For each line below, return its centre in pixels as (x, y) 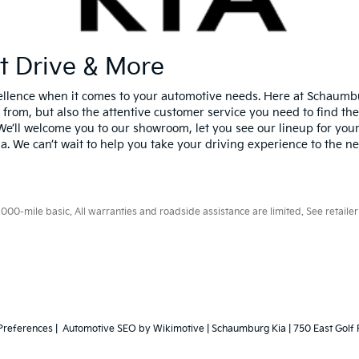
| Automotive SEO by (103, 329)
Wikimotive (179, 329)
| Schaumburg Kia (245, 329)
